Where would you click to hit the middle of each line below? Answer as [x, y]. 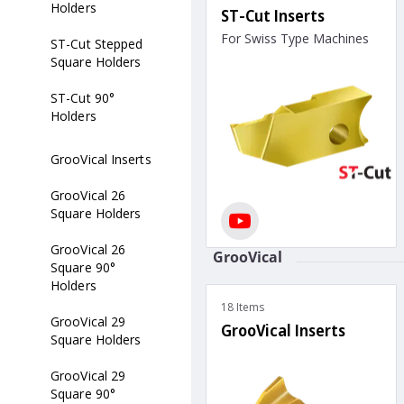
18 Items [243, 307]
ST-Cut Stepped [97, 44]
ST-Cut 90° [83, 98]
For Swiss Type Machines [295, 38]
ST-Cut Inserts [273, 15]
